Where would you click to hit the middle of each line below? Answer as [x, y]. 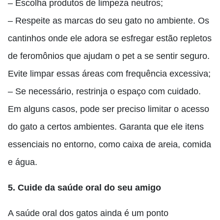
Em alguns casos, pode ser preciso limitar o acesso [109, 109]
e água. [23, 162]
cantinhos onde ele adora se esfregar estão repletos [110, 38]
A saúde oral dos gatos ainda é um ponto [88, 213]
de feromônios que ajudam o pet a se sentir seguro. [109, 56]
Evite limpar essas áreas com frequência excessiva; [109, 74]
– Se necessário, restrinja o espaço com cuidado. [104, 91]
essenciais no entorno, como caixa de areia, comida [110, 144]
